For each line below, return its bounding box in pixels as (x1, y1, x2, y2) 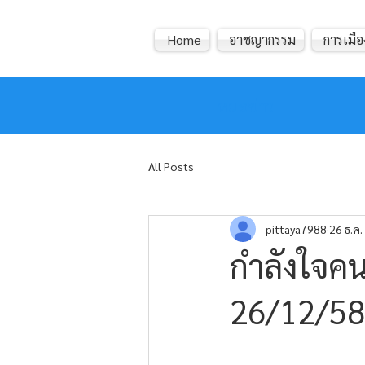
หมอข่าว (218, 95, 275, 117)
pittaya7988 (266, 221, 327, 236)
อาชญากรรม (229, 31, 296, 48)
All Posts (148, 158, 194, 174)
